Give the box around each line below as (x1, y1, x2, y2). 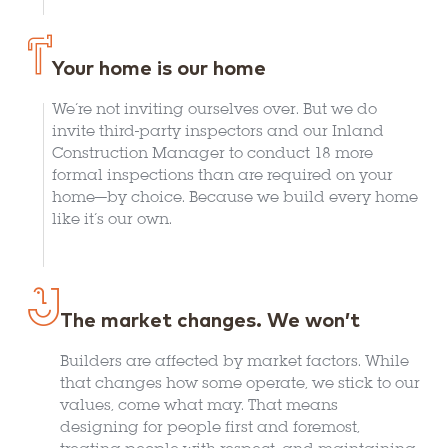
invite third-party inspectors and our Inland (52, 124, 384, 141)
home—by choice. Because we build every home (52, 190, 418, 207)
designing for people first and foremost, (60, 420, 360, 437)
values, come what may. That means (60, 398, 338, 415)
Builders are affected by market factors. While (60, 354, 409, 371)
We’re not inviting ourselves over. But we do (52, 102, 377, 119)
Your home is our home (52, 59, 266, 80)
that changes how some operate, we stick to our (60, 376, 420, 393)
